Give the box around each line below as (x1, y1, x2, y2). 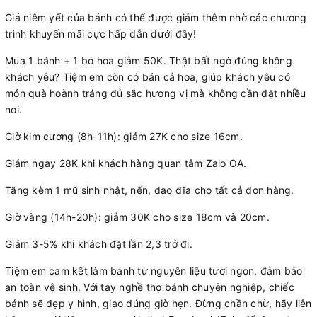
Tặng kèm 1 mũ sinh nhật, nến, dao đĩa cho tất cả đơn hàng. (5, 183, 294, 196)
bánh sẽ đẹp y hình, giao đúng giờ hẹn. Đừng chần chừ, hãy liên (5, 296, 312, 309)
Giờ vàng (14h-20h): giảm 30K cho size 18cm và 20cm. (5, 210, 270, 223)
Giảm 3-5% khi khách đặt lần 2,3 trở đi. (5, 237, 192, 250)
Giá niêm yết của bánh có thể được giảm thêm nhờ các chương (5, 11, 307, 23)
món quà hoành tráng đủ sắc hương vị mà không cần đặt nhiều (5, 86, 306, 99)
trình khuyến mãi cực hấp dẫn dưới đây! (5, 27, 197, 40)
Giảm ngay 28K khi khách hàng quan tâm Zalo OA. (5, 156, 247, 169)
